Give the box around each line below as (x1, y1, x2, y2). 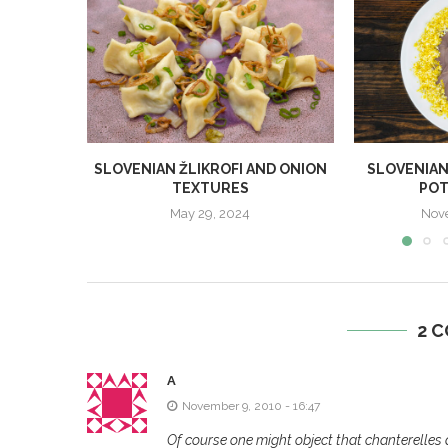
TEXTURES (171, 179, 249, 196)
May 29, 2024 (170, 205, 251, 221)
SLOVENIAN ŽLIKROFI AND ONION (93, 160, 327, 177)
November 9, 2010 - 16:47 (182, 399, 320, 414)
